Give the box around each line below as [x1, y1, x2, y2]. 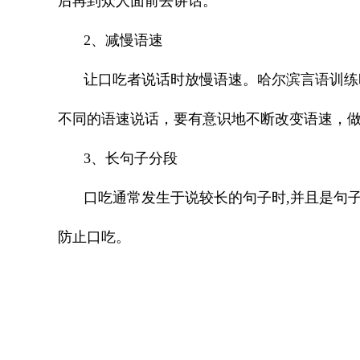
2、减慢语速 [84, 32, 163, 48]
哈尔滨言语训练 [257, 72, 358, 88]
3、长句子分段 [84, 150, 178, 166]
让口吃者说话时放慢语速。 [84, 72, 257, 88]
